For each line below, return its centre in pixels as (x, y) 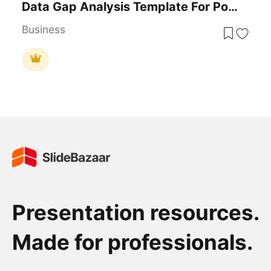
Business (44, 30)
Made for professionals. (135, 242)
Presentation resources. (135, 212)
